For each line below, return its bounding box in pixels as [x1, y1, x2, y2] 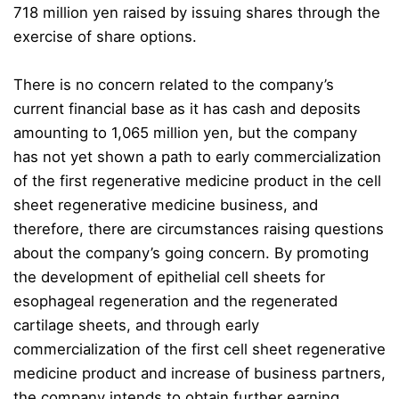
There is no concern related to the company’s [13, 75, 334, 94]
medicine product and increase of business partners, [13, 363, 386, 382]
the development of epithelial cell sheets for [13, 267, 325, 286]
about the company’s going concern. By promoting [13, 243, 369, 262]
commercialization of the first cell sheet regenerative [13, 339, 386, 358]
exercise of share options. [13, 27, 197, 45]
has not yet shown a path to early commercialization [13, 147, 381, 166]
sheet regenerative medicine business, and [13, 195, 318, 214]
